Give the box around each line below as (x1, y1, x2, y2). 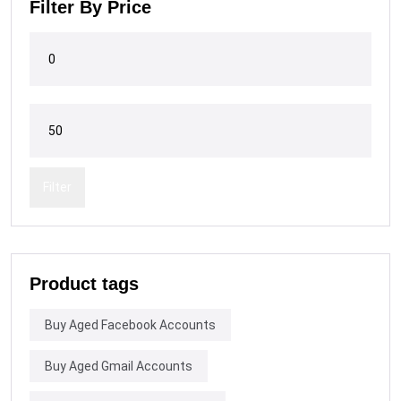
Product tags (30, 273, 139, 294)
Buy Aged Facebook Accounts (45, 317, 216, 332)
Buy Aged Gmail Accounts (45, 358, 192, 373)
